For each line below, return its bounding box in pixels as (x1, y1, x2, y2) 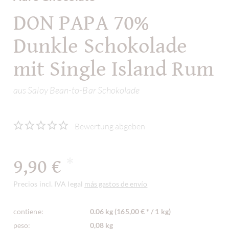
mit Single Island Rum (13, 57, 214, 82)
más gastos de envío (84, 179, 148, 189)
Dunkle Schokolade (13, 34, 188, 59)
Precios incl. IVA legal (13, 179, 84, 189)
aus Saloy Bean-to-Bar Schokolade (13, 84, 140, 96)
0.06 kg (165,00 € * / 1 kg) (89, 207, 171, 216)
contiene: (13, 207, 43, 216)
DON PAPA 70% (13, 11, 149, 36)
